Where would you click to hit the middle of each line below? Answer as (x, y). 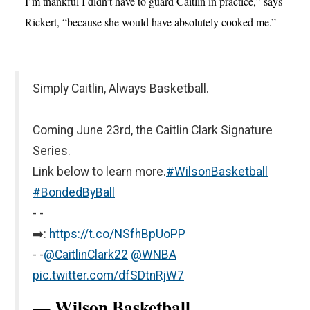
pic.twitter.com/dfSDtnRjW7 (108, 275)
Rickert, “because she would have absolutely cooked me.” (151, 21)
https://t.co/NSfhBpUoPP (117, 234)
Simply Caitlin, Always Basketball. (121, 88)
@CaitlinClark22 (86, 254)
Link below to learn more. (99, 171)
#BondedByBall (74, 192)
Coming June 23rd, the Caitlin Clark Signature (153, 130)
